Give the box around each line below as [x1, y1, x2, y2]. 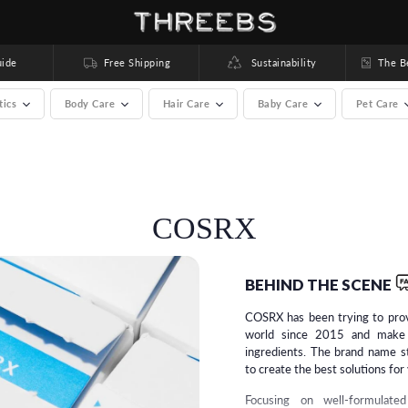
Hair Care [162, 97, 213, 109]
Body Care [64, 97, 118, 109]
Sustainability [241, 56, 317, 68]
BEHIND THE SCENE [245, 275, 392, 294]
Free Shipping [81, 56, 171, 68]
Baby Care [257, 97, 311, 109]
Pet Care [355, 97, 403, 109]
